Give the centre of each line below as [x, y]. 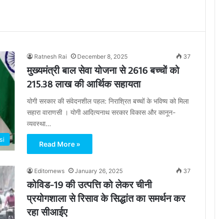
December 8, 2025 [102, 56]
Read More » [60, 144]
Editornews [49, 171]
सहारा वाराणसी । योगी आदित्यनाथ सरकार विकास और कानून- [101, 112]
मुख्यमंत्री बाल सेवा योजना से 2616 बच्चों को [103, 70]
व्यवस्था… [39, 123]
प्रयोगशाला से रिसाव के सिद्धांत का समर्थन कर [106, 198]
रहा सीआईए [47, 212]
